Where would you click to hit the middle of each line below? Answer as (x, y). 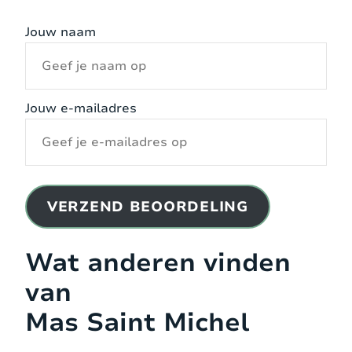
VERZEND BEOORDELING (147, 206)
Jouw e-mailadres (81, 108)
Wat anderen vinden (158, 262)
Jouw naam (60, 32)
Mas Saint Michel (137, 322)
